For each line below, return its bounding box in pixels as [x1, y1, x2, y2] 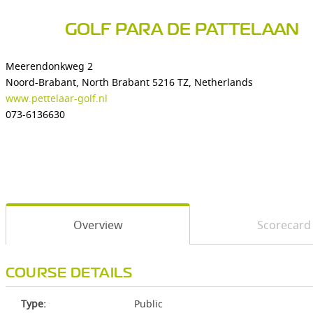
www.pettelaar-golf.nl [6, 92, 108, 105]
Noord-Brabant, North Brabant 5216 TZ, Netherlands [6, 75, 253, 89]
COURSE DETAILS [6, 268, 132, 279]
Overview [73, 217, 123, 233]
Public [134, 297, 163, 310]
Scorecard [256, 217, 311, 233]
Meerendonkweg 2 [6, 59, 93, 73]
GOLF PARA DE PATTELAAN [65, 23, 299, 38]
